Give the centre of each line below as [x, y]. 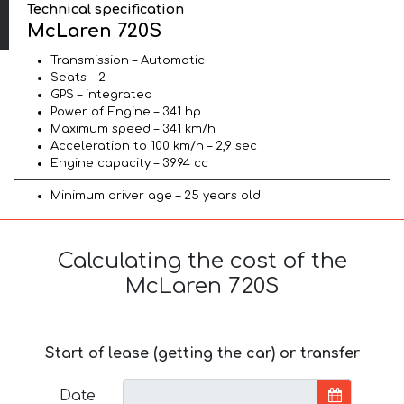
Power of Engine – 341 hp [126, 112]
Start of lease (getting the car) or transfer [202, 353]
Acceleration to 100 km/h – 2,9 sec [154, 146]
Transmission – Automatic [128, 60]
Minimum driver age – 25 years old [156, 196]
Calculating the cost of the [202, 261]
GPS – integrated [101, 95]
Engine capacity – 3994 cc [129, 163]
